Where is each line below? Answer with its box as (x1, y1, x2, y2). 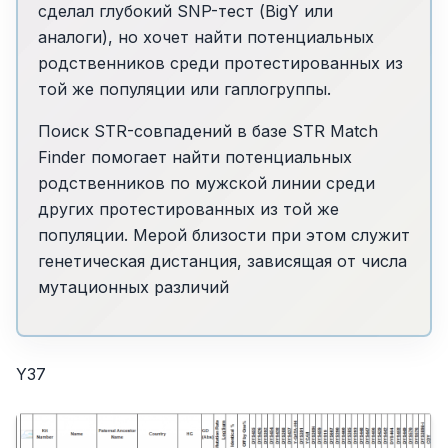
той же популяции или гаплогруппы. (37, 78, 331, 99)
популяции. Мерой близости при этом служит (37, 224, 410, 245)
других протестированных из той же (37, 198, 339, 219)
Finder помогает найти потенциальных (37, 146, 352, 167)
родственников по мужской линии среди (37, 172, 375, 193)
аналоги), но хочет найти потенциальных (37, 26, 374, 47)
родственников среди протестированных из (37, 52, 403, 73)
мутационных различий (37, 276, 229, 297)
